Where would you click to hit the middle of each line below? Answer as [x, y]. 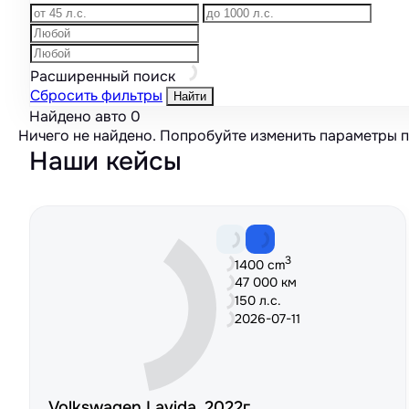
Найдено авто [80, 116]
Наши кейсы [105, 162]
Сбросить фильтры [96, 95]
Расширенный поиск [105, 76]
